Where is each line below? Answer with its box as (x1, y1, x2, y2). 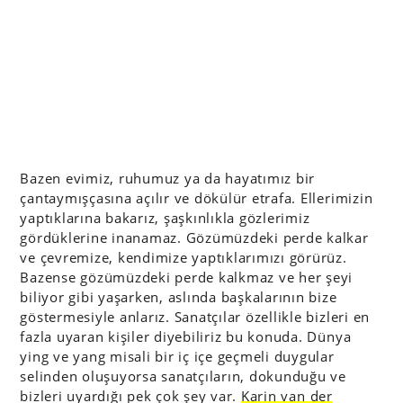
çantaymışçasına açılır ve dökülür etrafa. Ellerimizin (20, 189, 373, 207)
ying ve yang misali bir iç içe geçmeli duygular (20, 347, 335, 365)
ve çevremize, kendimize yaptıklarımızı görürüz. (20, 248, 347, 266)
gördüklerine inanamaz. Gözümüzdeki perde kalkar (20, 228, 369, 246)
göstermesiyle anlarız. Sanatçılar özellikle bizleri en (20, 308, 371, 326)
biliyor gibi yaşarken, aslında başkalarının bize (20, 288, 337, 306)
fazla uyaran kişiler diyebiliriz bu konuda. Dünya (20, 327, 352, 345)
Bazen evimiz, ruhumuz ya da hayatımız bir (20, 169, 316, 187)
